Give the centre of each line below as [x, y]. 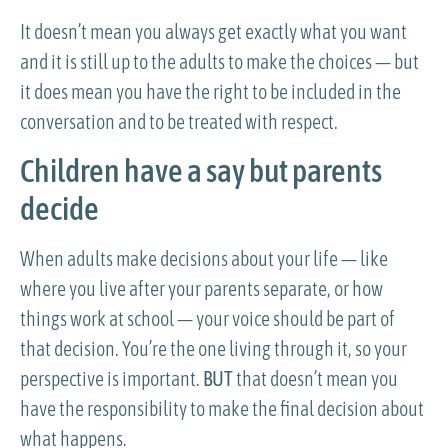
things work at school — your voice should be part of [207, 318]
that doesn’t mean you [315, 378]
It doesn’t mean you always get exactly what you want [213, 32]
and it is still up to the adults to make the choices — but [219, 62]
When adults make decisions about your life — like [204, 258]
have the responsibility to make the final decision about [222, 408]
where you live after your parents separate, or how [201, 288]
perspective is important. [111, 378]
